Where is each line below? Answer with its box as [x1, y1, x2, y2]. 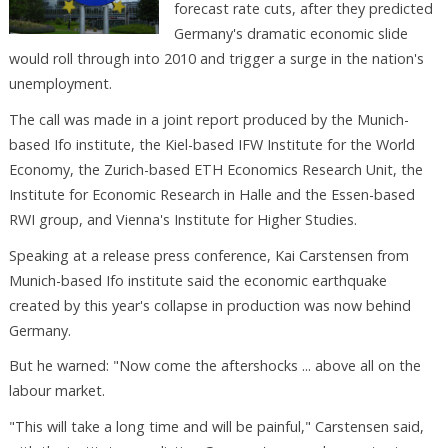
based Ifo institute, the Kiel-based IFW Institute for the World [8, 134, 415, 154]
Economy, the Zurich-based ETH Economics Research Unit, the [8, 159, 423, 179]
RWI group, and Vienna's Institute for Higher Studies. [8, 209, 357, 229]
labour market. [8, 381, 105, 401]
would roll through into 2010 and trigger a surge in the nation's [8, 49, 424, 69]
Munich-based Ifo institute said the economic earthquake [8, 270, 387, 290]
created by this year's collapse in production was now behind [8, 295, 411, 315]
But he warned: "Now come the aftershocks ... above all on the [8, 356, 421, 376]
